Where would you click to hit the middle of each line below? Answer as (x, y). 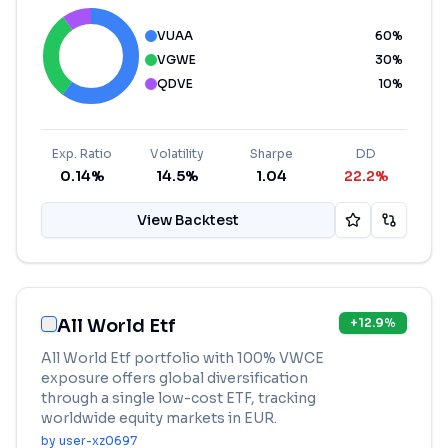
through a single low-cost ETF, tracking (178, 398)
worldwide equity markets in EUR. (159, 418)
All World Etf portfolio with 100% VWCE (182, 358)
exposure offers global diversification (174, 378)
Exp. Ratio (82, 153)
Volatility (176, 153)
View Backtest (188, 220)
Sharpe (271, 153)
